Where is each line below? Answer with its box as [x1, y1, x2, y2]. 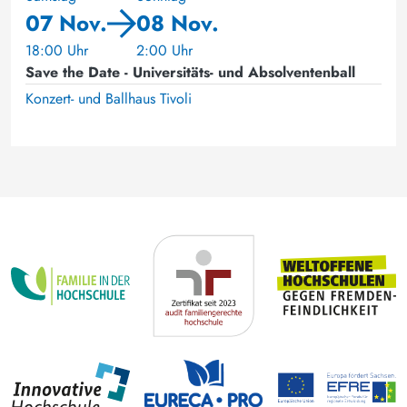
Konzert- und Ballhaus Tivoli [25, 88, 192, 109]
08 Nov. [136, 7, 219, 39]
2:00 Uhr [136, 40, 193, 61]
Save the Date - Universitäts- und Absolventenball [25, 62, 355, 83]
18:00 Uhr [25, 40, 88, 61]
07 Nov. [25, 7, 107, 39]
